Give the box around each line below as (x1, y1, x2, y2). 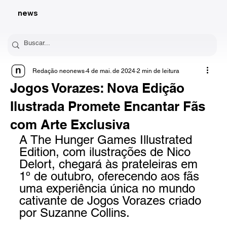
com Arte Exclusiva (10, 117, 130, 133)
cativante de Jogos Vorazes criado (19, 194, 205, 208)
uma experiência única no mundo (19, 181, 199, 196)
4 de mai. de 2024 (86, 67, 135, 75)
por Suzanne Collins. (19, 206, 130, 220)
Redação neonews (32, 67, 85, 75)
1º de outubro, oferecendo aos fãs (19, 169, 203, 183)
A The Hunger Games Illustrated (19, 133, 196, 147)
